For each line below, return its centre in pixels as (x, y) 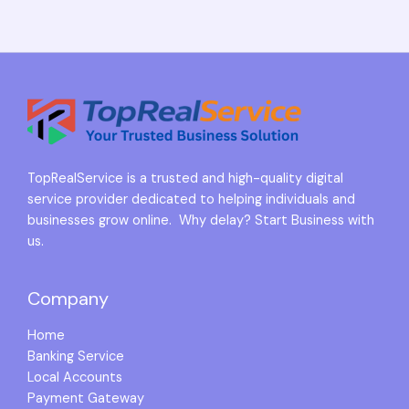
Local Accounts (75, 377)
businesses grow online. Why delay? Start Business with (201, 221)
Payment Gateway (86, 398)
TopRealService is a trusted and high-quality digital (185, 179)
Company (68, 298)
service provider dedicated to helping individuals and (191, 200)
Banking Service (76, 356)
